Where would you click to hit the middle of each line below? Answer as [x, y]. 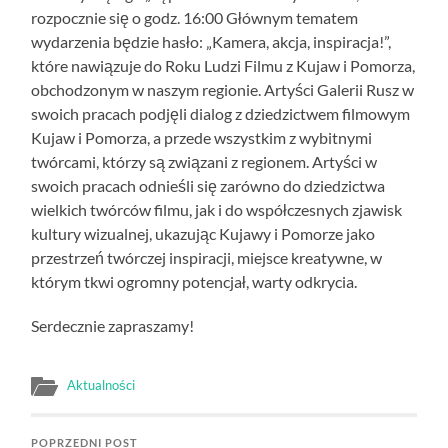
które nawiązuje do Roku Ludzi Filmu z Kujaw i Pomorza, [223, 65]
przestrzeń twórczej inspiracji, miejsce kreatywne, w [207, 257]
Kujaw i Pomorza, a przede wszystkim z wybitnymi [202, 137]
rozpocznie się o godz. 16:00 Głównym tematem [195, 17]
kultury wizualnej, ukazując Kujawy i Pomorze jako [203, 233]
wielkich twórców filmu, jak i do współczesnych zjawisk [217, 209]
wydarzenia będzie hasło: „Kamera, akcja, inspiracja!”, [211, 41]
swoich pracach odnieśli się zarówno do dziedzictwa [208, 185]
